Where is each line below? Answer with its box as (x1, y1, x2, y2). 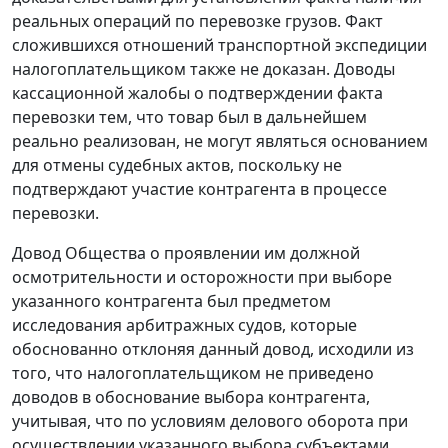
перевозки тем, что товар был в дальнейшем (12, 106, 367, 129)
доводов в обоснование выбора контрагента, (12, 386, 370, 409)
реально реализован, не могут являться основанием (12, 130, 428, 153)
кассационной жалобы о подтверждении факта (12, 82, 383, 105)
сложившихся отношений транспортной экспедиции (12, 34, 427, 57)
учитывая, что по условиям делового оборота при (12, 410, 408, 433)
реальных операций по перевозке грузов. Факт (12, 10, 383, 33)
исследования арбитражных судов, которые (12, 314, 357, 337)
